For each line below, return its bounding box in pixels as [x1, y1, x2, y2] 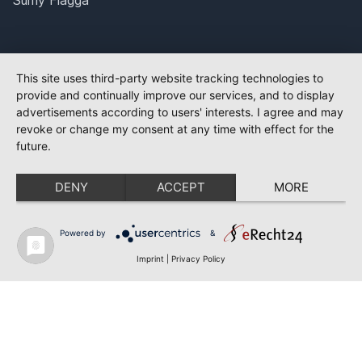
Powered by [59, 227, 106, 238]
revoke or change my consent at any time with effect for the [16, 122, 334, 136]
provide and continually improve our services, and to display [16, 88, 335, 102]
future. [16, 139, 51, 153]
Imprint [137, 254, 164, 263]
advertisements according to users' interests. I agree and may [16, 105, 343, 119]
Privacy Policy [171, 254, 225, 263]
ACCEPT [157, 179, 205, 195]
